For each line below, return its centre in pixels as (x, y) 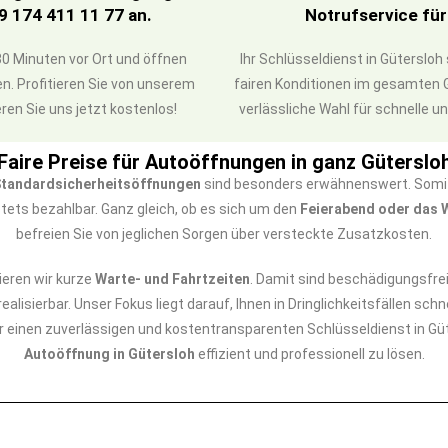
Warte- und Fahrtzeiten (172, 279)
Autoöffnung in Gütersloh (109, 354)
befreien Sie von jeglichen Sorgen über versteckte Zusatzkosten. (224, 234)
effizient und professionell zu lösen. (309, 354)
